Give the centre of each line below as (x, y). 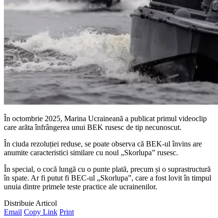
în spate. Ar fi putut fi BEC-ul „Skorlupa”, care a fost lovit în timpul (108, 178)
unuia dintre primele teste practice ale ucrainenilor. (81, 186)
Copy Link (41, 212)
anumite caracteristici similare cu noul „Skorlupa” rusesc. (91, 152)
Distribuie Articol (30, 203)
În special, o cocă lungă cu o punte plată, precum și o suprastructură (107, 169)
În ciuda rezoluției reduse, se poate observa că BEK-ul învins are (103, 144)
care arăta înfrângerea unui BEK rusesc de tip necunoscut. (93, 127)
